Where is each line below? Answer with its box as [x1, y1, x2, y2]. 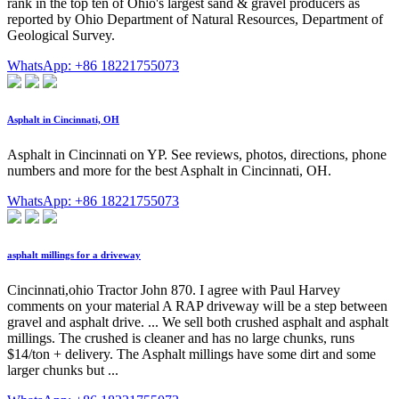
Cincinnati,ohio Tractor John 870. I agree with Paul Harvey [7, 282, 340, 298]
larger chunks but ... [7, 362, 118, 379]
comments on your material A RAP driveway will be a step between [7, 298, 387, 314]
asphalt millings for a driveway [7, 249, 141, 261]
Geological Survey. [7, 28, 115, 44]
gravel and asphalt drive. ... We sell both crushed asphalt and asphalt [7, 314, 388, 330]
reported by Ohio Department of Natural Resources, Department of [7, 12, 383, 28]
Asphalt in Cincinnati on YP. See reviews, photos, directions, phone [7, 147, 387, 163]
